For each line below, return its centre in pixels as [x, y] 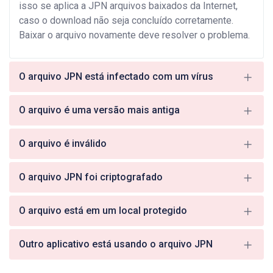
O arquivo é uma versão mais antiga [99, 110]
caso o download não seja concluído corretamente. [126, 20]
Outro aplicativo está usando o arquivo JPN [116, 244]
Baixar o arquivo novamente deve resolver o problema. [134, 35]
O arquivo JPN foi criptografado [91, 177]
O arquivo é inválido [63, 144]
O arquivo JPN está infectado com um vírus [116, 76]
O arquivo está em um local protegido [103, 211]
